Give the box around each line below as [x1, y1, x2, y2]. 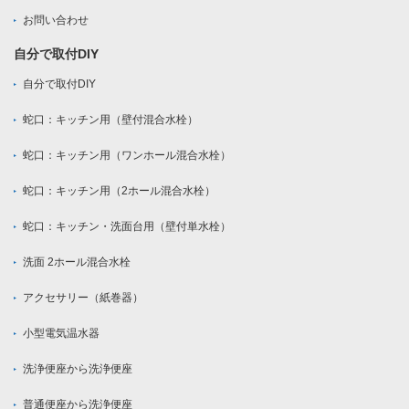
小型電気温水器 [23, 327, 100, 341]
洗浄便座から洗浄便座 [23, 362, 132, 376]
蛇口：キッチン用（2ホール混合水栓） [23, 184, 215, 198]
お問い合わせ [23, 14, 89, 27]
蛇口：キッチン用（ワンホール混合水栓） [23, 149, 231, 163]
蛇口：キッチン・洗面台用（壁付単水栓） [23, 220, 231, 234]
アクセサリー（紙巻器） [23, 291, 143, 305]
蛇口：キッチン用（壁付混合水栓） [23, 113, 198, 127]
